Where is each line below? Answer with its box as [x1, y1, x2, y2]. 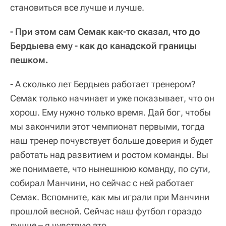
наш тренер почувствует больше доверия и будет [10, 135, 213, 146]
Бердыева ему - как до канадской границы [10, 40, 197, 51]
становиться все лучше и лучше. [10, 2, 144, 13]
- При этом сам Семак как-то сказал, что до [10, 26, 200, 37]
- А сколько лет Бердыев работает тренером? [10, 79, 195, 90]
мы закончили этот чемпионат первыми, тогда [10, 121, 205, 132]
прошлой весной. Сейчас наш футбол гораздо [10, 206, 202, 217]
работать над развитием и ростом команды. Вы [10, 149, 208, 160]
